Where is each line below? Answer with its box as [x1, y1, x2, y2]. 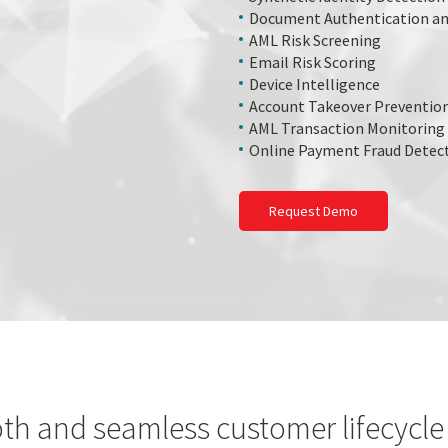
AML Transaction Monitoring [249, 118, 445, 138]
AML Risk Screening [249, 30, 381, 50]
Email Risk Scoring [249, 52, 376, 72]
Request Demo [269, 202, 358, 220]
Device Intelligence [249, 74, 380, 94]
